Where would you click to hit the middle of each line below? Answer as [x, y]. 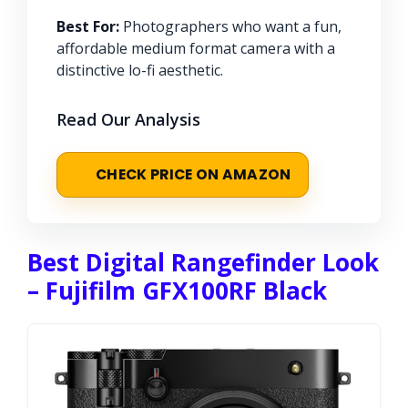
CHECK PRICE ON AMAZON [194, 174]
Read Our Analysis [128, 119]
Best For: [88, 26]
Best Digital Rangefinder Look [203, 262]
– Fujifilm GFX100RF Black [177, 290]
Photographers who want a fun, [230, 26]
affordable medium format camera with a [196, 48]
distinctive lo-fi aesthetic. [140, 70]
